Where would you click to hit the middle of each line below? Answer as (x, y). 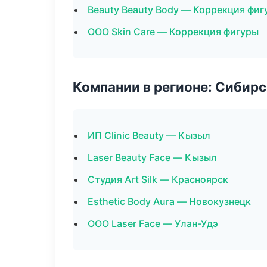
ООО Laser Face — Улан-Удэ (153, 223)
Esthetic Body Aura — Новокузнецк (169, 201)
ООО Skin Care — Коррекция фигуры (173, 32)
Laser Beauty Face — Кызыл (152, 157)
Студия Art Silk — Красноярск (158, 179)
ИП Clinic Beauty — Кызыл (149, 135)
